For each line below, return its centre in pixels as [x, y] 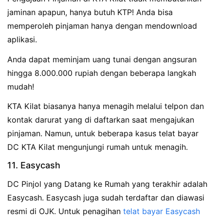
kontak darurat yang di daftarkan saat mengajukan [101, 120]
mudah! [21, 86]
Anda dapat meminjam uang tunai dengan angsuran [102, 59]
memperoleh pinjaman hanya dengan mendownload [102, 26]
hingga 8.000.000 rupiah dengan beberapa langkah [102, 73]
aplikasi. [22, 39]
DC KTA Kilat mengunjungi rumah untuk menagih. [98, 147]
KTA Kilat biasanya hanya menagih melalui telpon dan [106, 106]
